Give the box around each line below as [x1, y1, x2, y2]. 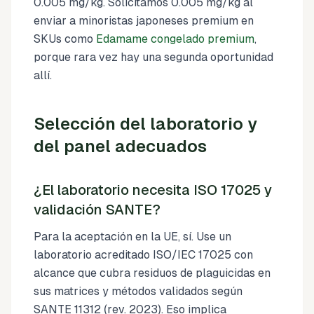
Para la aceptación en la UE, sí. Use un [34, 229, 231, 243]
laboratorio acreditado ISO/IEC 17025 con [34, 247, 253, 261]
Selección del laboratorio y [34, 114, 257, 133]
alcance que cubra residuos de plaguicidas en [34, 266, 271, 280]
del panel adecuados [34, 136, 207, 156]
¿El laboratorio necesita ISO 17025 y [34, 182, 272, 198]
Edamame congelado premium [96, 32, 254, 46]
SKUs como [34, 32, 96, 46]
